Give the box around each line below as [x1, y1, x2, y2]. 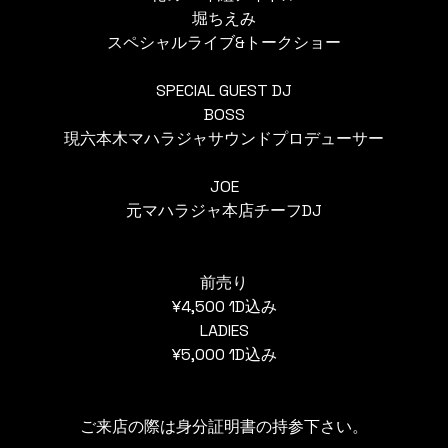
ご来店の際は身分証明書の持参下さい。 [80, 416, 368, 437]
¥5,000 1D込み [171, 344, 277, 365]
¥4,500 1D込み [171, 296, 277, 317]
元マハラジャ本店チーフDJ [126, 200, 322, 221]
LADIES [199, 320, 249, 341]
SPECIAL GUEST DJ [156, 80, 292, 101]
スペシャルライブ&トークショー [107, 32, 341, 53]
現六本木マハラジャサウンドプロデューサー [64, 128, 384, 149]
